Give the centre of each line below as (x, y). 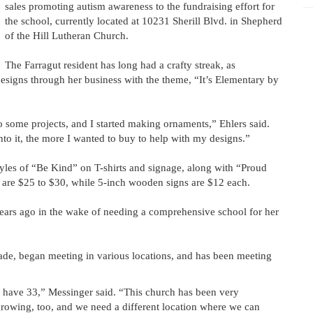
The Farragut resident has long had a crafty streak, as (120, 65)
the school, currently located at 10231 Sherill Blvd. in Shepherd (143, 21)
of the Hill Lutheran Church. (66, 36)
